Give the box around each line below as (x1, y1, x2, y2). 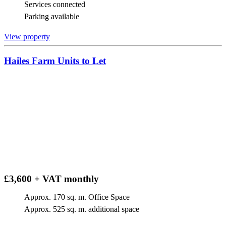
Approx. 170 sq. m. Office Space (24, 192, 130, 201)
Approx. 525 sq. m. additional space (24, 204, 139, 213)
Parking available (24, 12, 79, 21)
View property (4, 32, 50, 41)
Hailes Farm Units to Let (4, 55, 106, 67)
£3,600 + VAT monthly (4, 173, 99, 184)
